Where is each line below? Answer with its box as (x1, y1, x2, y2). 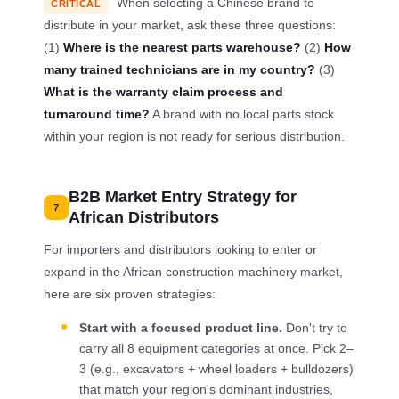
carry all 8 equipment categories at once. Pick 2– (79, 342, 354, 356)
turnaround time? (44, 107, 151, 122)
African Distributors (69, 208, 220, 227)
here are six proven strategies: (44, 287, 216, 302)
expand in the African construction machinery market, (44, 265, 344, 280)
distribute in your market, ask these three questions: (44, 18, 337, 33)
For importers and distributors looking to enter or (44, 242, 318, 257)
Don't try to (282, 322, 348, 336)
